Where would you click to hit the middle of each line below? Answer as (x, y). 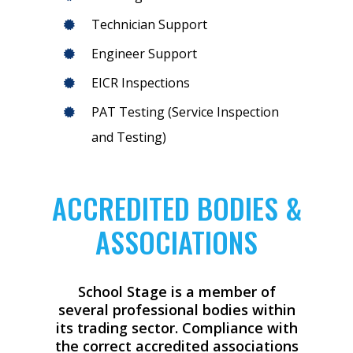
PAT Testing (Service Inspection (185, 111)
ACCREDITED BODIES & (176, 208)
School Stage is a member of (176, 292)
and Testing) (128, 137)
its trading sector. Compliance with (176, 328)
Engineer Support (144, 53)
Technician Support (149, 24)
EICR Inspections (140, 82)
